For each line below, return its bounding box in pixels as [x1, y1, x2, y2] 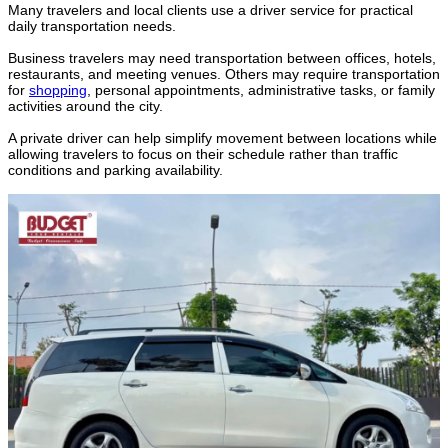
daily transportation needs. [8, 18, 176, 35]
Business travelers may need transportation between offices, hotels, [8, 50, 436, 67]
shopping [29, 82, 87, 99]
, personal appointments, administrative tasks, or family [87, 82, 435, 99]
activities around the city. [8, 98, 163, 115]
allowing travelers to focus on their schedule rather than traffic [8, 146, 398, 163]
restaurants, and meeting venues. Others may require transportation [8, 66, 440, 83]
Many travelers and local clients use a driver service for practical [8, 2, 413, 19]
